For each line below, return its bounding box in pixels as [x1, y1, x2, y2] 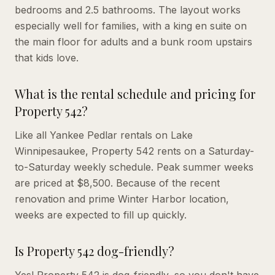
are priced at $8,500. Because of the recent [15, 176, 220, 189]
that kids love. [15, 51, 79, 64]
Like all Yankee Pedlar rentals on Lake [15, 128, 193, 141]
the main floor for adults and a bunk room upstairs [15, 35, 252, 48]
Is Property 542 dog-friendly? [15, 242, 174, 259]
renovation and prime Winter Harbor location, [15, 192, 229, 205]
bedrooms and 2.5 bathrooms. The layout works [15, 3, 241, 16]
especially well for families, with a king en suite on [15, 19, 247, 32]
